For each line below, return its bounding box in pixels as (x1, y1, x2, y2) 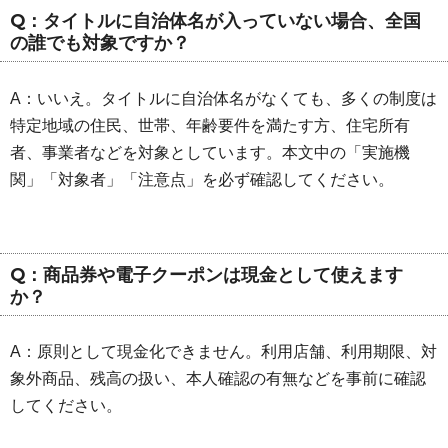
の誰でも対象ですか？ (10, 32, 190, 54)
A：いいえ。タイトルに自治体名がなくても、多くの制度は (10, 89, 437, 107)
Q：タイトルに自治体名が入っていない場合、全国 (10, 10, 421, 32)
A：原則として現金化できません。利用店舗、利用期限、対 (10, 343, 437, 361)
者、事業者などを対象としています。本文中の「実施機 (10, 143, 410, 161)
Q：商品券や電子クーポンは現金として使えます (10, 263, 403, 285)
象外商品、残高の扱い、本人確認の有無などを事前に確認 (10, 370, 426, 388)
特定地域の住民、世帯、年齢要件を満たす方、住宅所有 (10, 116, 410, 134)
